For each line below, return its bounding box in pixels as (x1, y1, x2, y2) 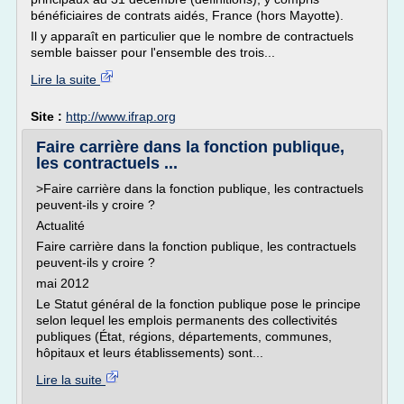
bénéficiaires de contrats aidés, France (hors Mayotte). (31, 8, 344, 23)
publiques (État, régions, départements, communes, (36, 329, 332, 344)
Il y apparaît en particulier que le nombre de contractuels (31, 29, 353, 43)
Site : (31, 109, 66, 124)
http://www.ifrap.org (66, 109, 176, 124)
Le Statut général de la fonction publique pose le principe (36, 297, 361, 311)
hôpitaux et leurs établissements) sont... (36, 345, 263, 360)
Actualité (36, 218, 85, 233)
